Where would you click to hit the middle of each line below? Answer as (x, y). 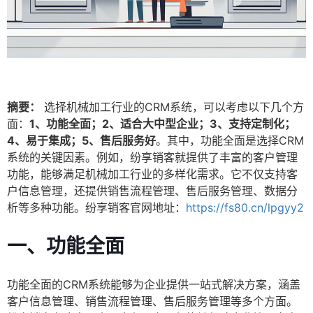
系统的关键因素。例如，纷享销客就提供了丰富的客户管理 (152, 158)
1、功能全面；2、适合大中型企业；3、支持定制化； (162, 124)
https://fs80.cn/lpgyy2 (245, 208)
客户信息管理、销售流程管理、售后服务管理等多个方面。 (152, 301)
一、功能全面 (66, 246)
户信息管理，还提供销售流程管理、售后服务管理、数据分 (152, 191)
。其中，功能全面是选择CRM (230, 141)
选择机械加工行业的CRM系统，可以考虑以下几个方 (172, 107)
